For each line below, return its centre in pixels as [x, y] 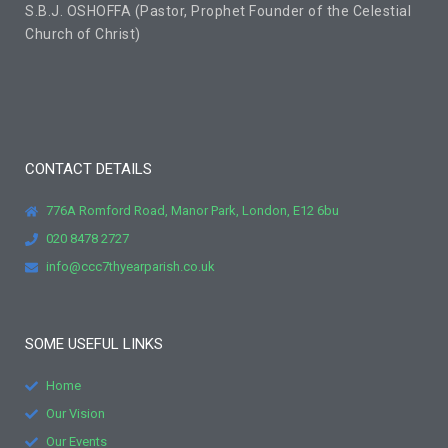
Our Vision [76, 414]
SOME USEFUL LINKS [94, 344]
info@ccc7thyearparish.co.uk [131, 267]
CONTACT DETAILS [88, 169]
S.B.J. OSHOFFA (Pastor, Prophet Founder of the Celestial [218, 11]
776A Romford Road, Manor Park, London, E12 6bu [193, 211]
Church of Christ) [83, 34]
